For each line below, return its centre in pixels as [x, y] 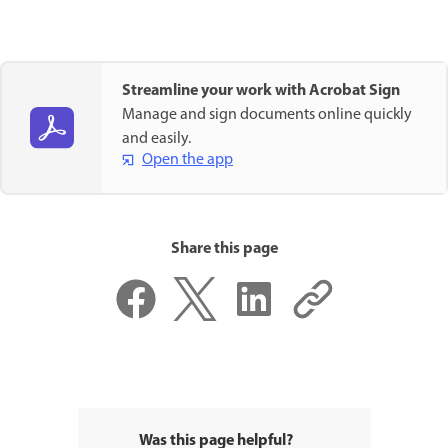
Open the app [187, 159]
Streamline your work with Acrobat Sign [261, 90]
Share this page [224, 249]
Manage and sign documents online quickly [267, 114]
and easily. [156, 138]
